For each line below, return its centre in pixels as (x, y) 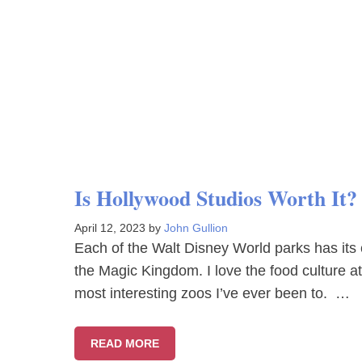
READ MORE (125, 343)
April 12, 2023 (110, 228)
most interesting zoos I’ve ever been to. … (212, 293)
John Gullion (196, 228)
